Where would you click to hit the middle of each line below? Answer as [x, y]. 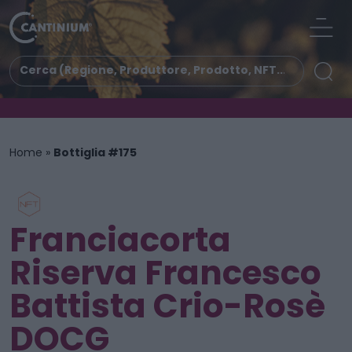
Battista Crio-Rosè [167, 306]
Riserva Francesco [165, 273]
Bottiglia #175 [95, 152]
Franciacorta [120, 240]
